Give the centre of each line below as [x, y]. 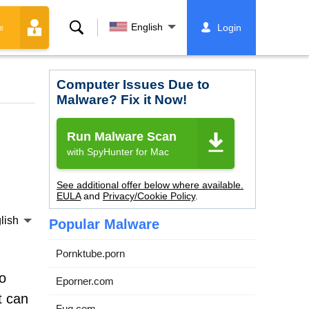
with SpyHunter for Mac [118, 152]
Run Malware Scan [122, 137]
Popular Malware [104, 224]
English [147, 27]
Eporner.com [85, 281]
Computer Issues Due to [133, 84]
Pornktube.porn [90, 253]
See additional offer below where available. [150, 185]
